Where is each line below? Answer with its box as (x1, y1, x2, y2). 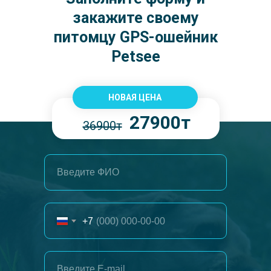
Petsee (111, 48, 160, 65)
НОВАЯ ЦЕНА (108, 93, 162, 102)
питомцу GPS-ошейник (53, 28, 218, 46)
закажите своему (72, 9, 199, 27)
